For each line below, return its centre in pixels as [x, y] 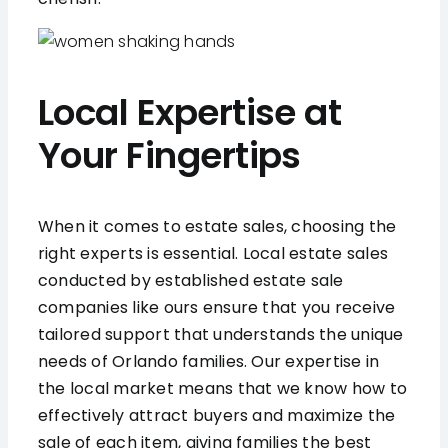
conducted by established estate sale [190, 281]
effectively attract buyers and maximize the [216, 416]
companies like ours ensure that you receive [216, 308]
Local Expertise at [189, 113]
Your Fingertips [169, 156]
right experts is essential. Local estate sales [213, 254]
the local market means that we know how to [222, 389]
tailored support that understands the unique [220, 335]
